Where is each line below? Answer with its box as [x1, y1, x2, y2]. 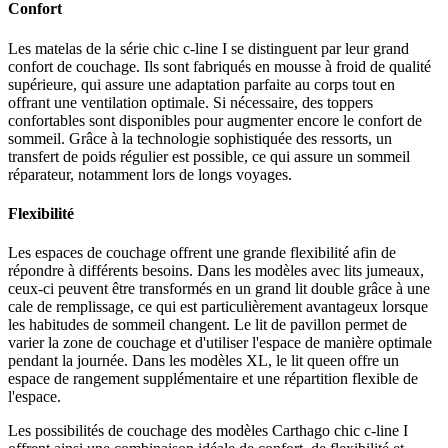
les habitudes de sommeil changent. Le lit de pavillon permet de [8, 316, 407, 334]
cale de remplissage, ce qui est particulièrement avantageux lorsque [8, 298, 428, 316]
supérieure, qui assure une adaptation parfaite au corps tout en [8, 75, 395, 93]
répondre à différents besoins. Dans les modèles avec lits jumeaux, [8, 262, 424, 280]
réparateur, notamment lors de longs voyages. [8, 165, 292, 183]
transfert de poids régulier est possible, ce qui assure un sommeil [8, 147, 410, 165]
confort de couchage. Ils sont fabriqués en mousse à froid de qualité [8, 57, 431, 75]
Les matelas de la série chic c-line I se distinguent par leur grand [8, 39, 409, 57]
